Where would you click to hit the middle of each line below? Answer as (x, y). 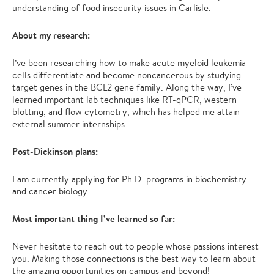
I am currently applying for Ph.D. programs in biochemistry (129, 179)
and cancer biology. (51, 191)
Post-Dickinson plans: (55, 152)
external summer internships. (70, 124)
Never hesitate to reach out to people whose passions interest (135, 246)
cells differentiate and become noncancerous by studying (127, 75)
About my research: (51, 35)
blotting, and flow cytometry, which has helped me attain (126, 112)
